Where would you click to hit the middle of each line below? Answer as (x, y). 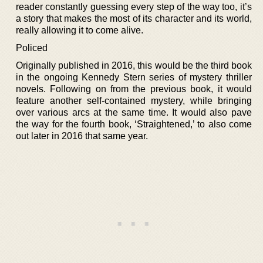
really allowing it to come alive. (80, 30)
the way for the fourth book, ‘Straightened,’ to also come (134, 124)
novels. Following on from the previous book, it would (134, 89)
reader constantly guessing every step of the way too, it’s (134, 6)
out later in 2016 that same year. (82, 136)
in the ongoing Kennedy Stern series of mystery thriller (134, 77)
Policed (32, 48)
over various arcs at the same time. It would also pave (134, 112)
